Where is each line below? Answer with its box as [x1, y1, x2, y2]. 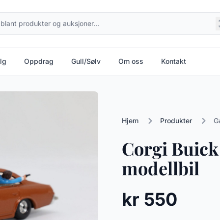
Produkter [160, 116, 192, 125]
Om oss [118, 57, 143, 65]
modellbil [122, 156, 199, 180]
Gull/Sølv [71, 57, 101, 65]
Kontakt [161, 57, 186, 65]
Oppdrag [24, 57, 54, 65]
